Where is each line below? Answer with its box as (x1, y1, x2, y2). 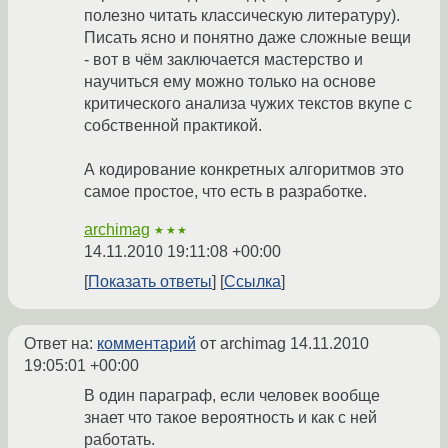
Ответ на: (24, 335, 97, 353)
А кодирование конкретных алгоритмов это (84, 161, 404, 179)
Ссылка (224, 273, 281, 291)
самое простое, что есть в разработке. (84, 183, 367, 201)
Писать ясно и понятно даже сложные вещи (84, 29, 411, 47)
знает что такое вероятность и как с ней (84, 409, 377, 427)
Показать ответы (88, 273, 212, 291)
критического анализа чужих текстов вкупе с (84, 95, 412, 113)
